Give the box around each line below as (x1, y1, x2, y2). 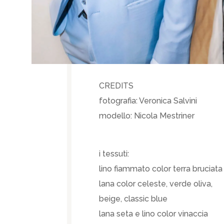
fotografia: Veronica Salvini (99, 96, 197, 106)
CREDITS (99, 81, 134, 91)
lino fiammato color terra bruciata (99, 164, 223, 174)
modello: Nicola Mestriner (99, 111, 195, 121)
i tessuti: (99, 149, 129, 159)
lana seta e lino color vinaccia (99, 209, 208, 219)
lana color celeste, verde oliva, (99, 179, 213, 189)
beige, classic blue (99, 194, 168, 204)
